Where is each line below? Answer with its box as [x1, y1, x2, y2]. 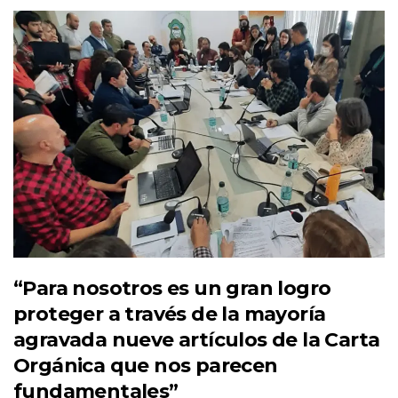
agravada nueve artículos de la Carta [13, 328, 380, 353]
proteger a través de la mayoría [13, 302, 326, 327]
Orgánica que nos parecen [13, 354, 278, 378]
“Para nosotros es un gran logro [13, 276, 331, 301]
